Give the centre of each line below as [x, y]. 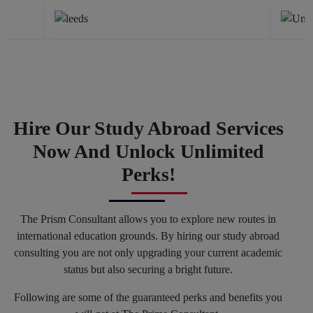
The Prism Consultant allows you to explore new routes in [148, 219]
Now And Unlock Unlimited [148, 151]
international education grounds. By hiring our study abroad [148, 235]
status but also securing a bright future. [148, 269]
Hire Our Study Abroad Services [148, 128]
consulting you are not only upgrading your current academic [148, 252]
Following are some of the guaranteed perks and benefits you [148, 297]
